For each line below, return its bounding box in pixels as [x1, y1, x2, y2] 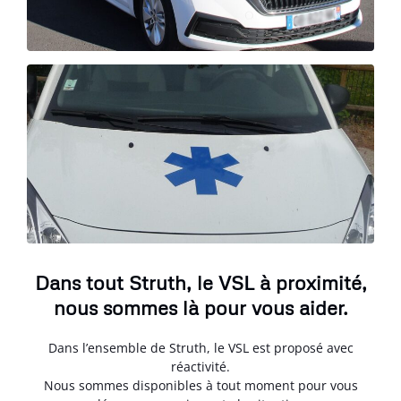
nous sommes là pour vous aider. [53, 295, 348, 320]
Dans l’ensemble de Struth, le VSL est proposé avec [47, 339, 354, 356]
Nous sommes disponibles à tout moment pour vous [43, 377, 358, 394]
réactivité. [171, 358, 230, 375]
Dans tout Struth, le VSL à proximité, [34, 270, 367, 294]
